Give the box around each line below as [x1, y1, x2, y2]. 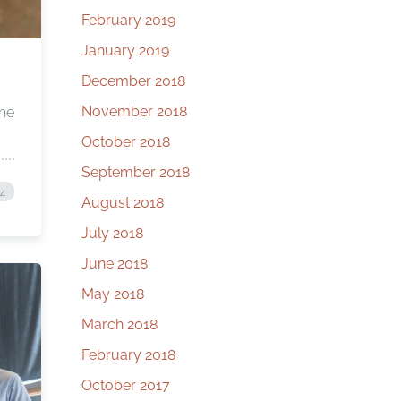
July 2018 [81, 225, 143, 242]
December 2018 [81, 73, 185, 90]
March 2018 [81, 316, 158, 333]
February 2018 [81, 346, 175, 363]
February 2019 [81, 12, 175, 29]
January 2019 [81, 42, 169, 59]
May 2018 [81, 286, 144, 303]
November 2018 [81, 103, 187, 120]
